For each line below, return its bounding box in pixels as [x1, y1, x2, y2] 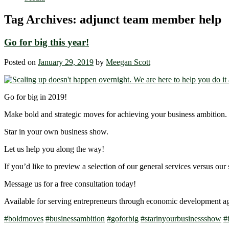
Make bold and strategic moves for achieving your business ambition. [4, 109, 227, 119]
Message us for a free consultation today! [4, 179, 136, 188]
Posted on [4, 57, 38, 66]
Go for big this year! [4, 37, 89, 48]
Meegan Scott [106, 57, 150, 66]
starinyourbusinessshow [145, 214, 221, 223]
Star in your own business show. [4, 127, 108, 136]
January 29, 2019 [38, 57, 94, 66]
